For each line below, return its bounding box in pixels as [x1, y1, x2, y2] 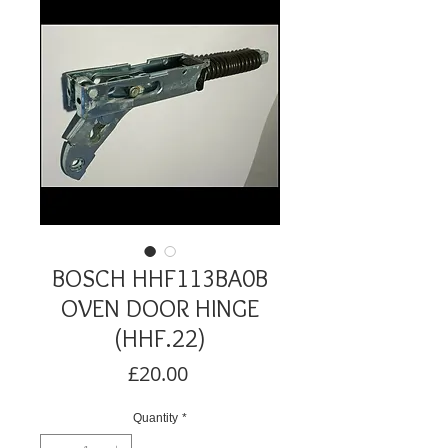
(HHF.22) [114, 323, 206, 353]
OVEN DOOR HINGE [61, 293, 259, 323]
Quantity [133, 411, 178, 425]
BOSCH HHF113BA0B [52, 263, 268, 293]
